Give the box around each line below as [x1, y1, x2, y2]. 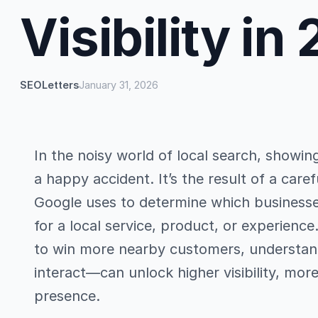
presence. [34, 287, 100, 305]
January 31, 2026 [79, 78, 158, 91]
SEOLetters [20, 78, 79, 91]
